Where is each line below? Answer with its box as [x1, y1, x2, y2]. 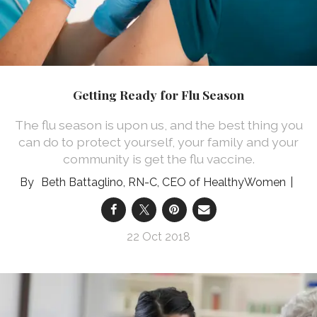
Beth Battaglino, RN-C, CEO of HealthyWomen [41, 175, 286, 189]
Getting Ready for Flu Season [73, 86, 244, 103]
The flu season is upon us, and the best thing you [14, 117, 303, 132]
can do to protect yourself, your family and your [18, 134, 299, 149]
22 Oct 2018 [127, 229, 190, 243]
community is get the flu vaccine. [62, 151, 255, 166]
